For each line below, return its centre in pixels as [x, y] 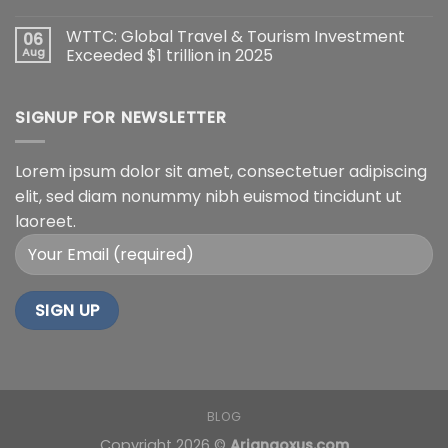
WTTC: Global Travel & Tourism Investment [235, 36]
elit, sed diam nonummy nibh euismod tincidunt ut [208, 197]
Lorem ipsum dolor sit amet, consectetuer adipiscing [221, 172]
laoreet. [45, 222]
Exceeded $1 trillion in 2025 [169, 55]
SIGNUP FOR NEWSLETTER [121, 117]
